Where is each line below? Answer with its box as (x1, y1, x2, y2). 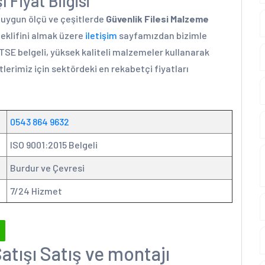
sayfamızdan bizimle (117, 30, 207, 41)
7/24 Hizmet (10, 185, 62, 196)
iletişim (85, 30, 117, 41)
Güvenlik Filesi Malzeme (106, 13, 209, 24)
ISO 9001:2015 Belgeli (10, 139, 98, 150)
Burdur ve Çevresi (10, 162, 85, 173)
